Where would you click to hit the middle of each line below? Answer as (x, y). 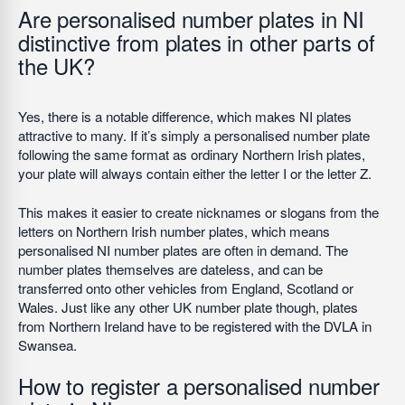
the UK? (57, 66)
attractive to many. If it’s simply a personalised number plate (194, 135)
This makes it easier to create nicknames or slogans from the (198, 212)
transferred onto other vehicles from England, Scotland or (186, 288)
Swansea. (47, 345)
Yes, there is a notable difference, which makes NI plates (185, 116)
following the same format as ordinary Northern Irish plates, (192, 154)
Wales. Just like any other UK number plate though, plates (188, 307)
